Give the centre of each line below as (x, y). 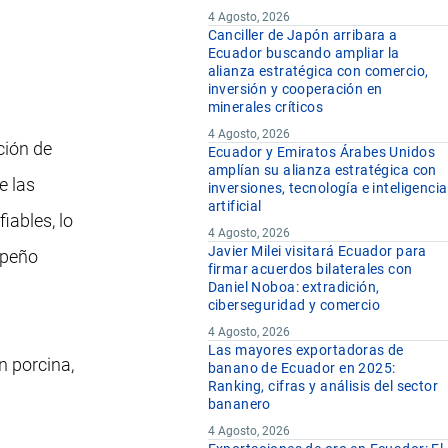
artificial (234, 206)
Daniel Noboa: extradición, (293, 287)
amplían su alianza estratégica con (322, 170)
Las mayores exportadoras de (305, 350)
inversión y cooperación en (295, 89)
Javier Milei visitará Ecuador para (317, 251)
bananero (239, 404)
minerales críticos (265, 107)
